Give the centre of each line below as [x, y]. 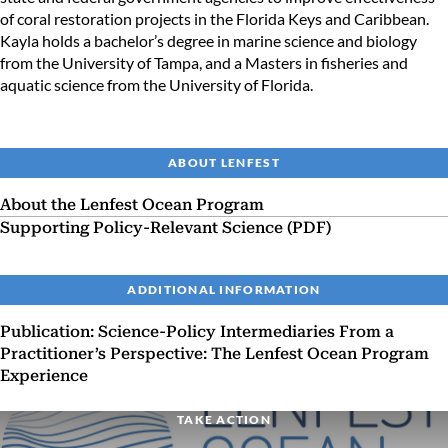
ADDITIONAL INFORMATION [224, 289]
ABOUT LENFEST [224, 162]
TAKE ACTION [224, 419]
